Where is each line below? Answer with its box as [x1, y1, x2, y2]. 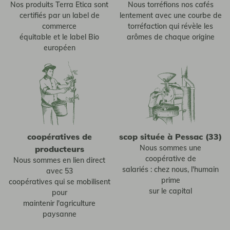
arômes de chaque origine [126, 32, 215, 42]
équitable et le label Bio [20, 32, 100, 42]
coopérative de [145, 154, 196, 164]
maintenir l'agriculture [23, 199, 96, 208]
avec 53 [46, 166, 73, 176]
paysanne [42, 209, 76, 219]
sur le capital [149, 186, 193, 196]
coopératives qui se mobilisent [8, 177, 110, 187]
